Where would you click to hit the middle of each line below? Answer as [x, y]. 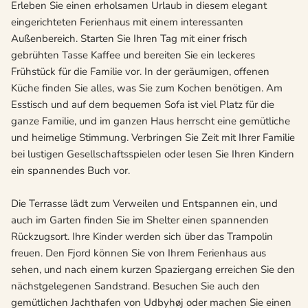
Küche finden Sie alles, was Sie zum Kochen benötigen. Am [147, 88]
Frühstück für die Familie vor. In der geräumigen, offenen [140, 72]
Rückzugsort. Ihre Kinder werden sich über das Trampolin [142, 237]
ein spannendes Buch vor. [70, 171]
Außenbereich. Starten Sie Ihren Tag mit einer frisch [129, 39]
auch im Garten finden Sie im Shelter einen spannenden [140, 220]
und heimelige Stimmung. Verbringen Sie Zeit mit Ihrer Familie [153, 138]
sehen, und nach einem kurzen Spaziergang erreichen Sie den [153, 270]
